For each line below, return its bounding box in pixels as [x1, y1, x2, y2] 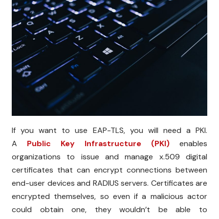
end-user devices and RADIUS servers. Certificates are [12, 177, 207, 188]
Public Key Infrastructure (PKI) [27, 138, 170, 149]
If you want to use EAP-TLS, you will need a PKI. [12, 125, 207, 135]
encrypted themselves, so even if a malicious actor [12, 191, 207, 201]
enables [170, 138, 207, 149]
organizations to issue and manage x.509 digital [12, 151, 207, 162]
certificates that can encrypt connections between [12, 164, 207, 175]
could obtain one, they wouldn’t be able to [12, 204, 207, 215]
